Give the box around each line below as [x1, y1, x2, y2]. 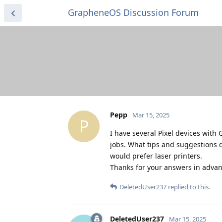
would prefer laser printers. [110, 151, 202, 161]
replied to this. [166, 182, 210, 191]
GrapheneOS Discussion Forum [68, 6, 199, 18]
